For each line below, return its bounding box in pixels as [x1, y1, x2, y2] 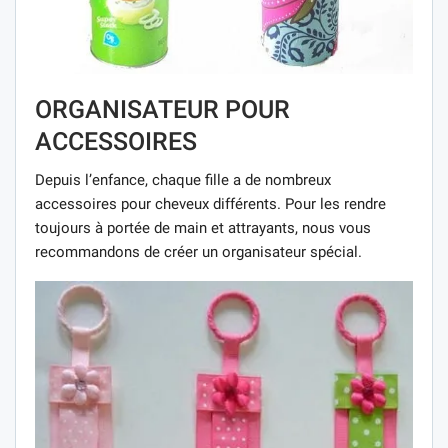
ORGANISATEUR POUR [35, 94, 290, 124]
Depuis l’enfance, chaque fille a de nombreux [35, 170, 331, 189]
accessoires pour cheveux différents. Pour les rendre [35, 194, 386, 213]
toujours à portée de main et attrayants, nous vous [35, 218, 371, 237]
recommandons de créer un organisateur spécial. [35, 242, 362, 261]
